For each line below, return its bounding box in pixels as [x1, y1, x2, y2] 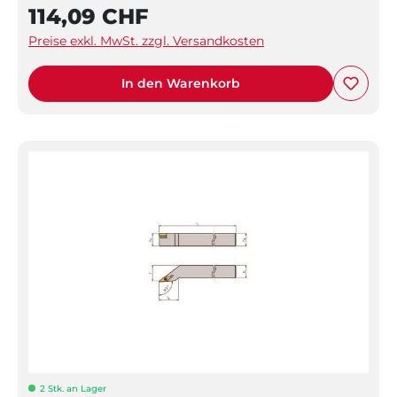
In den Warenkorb [121, 74, 240, 91]
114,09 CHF [28, 3, 148, 29]
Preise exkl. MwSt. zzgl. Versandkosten [28, 32, 264, 49]
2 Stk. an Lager [40, 382, 106, 394]
